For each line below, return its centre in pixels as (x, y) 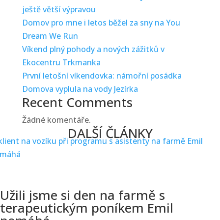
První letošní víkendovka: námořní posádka (102, 76)
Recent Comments (77, 102)
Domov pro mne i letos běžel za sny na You (101, 23)
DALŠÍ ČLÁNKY (110, 133)
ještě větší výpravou (59, 9)
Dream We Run (50, 36)
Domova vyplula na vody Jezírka (80, 89)
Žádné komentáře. (56, 120)
